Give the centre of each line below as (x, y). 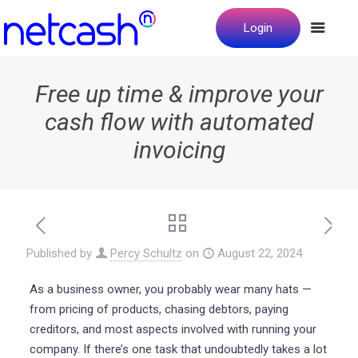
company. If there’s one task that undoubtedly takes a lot (178, 349)
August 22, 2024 (260, 253)
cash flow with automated (179, 122)
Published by (59, 253)
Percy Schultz (146, 253)
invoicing (179, 150)
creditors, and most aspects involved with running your (173, 329)
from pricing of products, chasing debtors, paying (159, 309)
